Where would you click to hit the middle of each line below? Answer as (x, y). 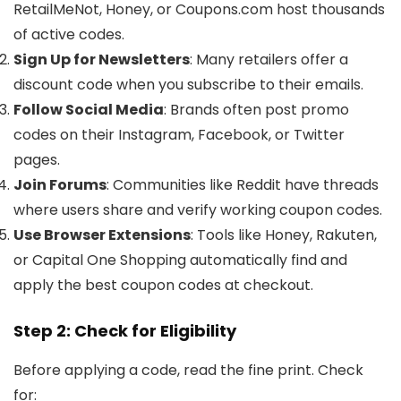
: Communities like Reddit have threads (243, 184)
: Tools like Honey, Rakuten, (284, 235)
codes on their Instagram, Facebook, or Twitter (179, 134)
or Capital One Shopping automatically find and (180, 260)
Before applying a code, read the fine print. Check (188, 370)
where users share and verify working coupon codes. (198, 209)
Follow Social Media (89, 109)
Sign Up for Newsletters (102, 59)
